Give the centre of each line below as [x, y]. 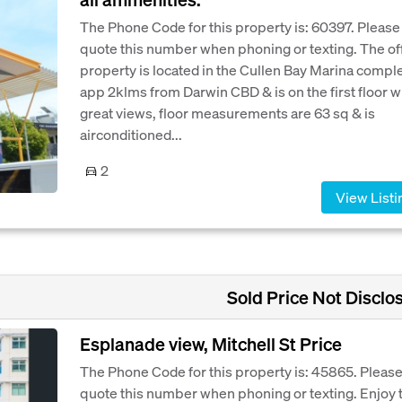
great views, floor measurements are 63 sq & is [227, 113]
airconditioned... [131, 135]
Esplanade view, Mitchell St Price [211, 344]
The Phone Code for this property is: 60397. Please [240, 27]
